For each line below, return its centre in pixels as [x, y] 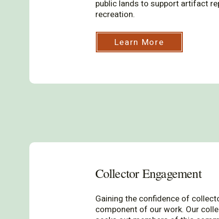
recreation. [115, 14]
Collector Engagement [148, 173]
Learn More [139, 42]
